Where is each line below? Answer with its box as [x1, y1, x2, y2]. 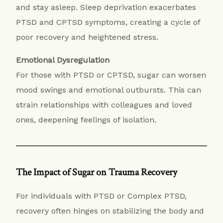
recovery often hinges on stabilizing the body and [16, 206, 205, 216]
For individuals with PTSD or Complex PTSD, [16, 191, 187, 201]
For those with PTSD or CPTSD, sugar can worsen [16, 70, 207, 80]
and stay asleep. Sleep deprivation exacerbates [16, 2, 197, 12]
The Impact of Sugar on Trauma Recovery [16, 165, 178, 179]
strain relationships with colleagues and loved [16, 100, 193, 110]
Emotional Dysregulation [16, 55, 110, 65]
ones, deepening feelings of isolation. [16, 114, 157, 124]
